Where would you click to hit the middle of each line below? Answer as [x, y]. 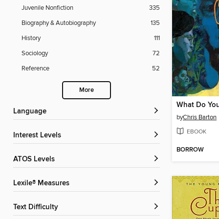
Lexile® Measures [43, 184]
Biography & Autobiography [59, 23]
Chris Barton [200, 118]
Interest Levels [38, 136]
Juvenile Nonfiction [47, 8]
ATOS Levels [36, 160]
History [31, 38]
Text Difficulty [37, 208]
